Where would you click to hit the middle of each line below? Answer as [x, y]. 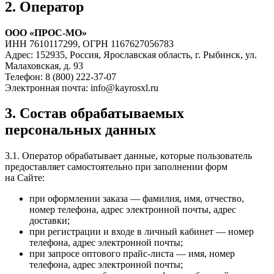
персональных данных [80, 130]
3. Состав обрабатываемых [94, 113]
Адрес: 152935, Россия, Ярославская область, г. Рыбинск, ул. [131, 54]
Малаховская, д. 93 [44, 65]
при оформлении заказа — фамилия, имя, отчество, [137, 199]
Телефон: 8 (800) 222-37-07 [61, 76]
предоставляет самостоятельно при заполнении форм [116, 167]
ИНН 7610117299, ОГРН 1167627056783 [89, 43]
